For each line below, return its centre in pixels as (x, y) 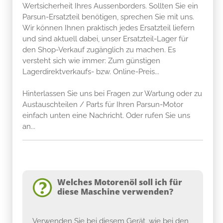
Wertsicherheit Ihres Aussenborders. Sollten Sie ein (110, 6)
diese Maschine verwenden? (115, 191)
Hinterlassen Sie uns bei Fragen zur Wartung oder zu (112, 93)
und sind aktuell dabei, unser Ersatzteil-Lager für (105, 39)
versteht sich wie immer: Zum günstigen (91, 60)
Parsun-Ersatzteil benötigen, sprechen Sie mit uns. (108, 17)
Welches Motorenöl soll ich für (120, 182)
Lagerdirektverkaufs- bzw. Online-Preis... (91, 71)
